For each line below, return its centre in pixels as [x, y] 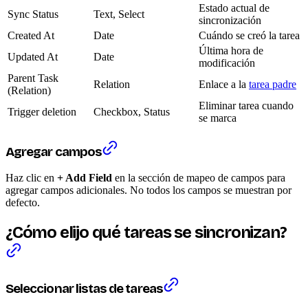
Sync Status [33, 14]
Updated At [33, 56]
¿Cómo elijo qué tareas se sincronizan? [146, 233]
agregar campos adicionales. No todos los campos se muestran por [148, 190]
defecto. [23, 203]
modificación [227, 63]
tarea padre [273, 84]
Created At [31, 35]
